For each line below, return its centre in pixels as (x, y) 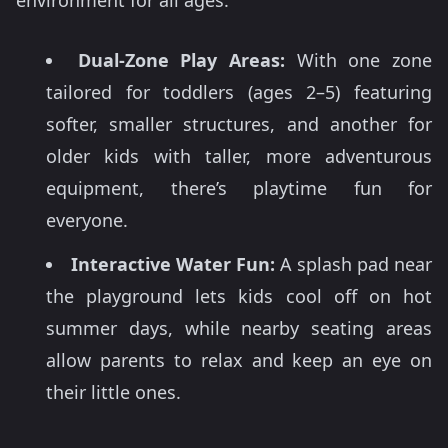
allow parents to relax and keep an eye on (239, 360)
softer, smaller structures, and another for (239, 124)
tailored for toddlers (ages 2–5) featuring (239, 92)
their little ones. (113, 392)
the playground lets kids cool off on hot (239, 296)
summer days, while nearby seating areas (239, 328)
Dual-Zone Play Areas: (181, 60)
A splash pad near (353, 264)
